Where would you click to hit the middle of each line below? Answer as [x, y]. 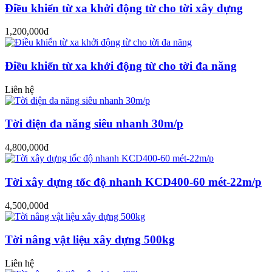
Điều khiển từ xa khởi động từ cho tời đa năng [121, 66]
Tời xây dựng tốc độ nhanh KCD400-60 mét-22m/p [133, 182]
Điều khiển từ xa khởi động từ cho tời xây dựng [124, 8]
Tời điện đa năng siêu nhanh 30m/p [94, 124]
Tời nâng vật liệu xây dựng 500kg [90, 240]
